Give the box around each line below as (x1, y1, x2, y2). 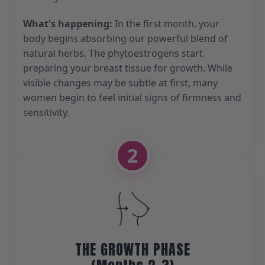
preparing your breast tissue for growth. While (23, 61, 232, 75)
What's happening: (23, 17, 112, 30)
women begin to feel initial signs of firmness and (23, 91, 241, 104)
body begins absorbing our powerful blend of (23, 31, 228, 45)
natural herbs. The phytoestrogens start (23, 46, 203, 60)
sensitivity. (23, 105, 69, 119)
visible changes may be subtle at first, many (23, 76, 218, 89)
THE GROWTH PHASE (75, 239, 190, 261)
